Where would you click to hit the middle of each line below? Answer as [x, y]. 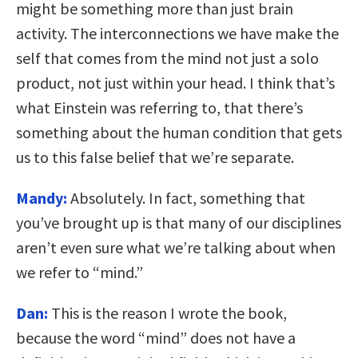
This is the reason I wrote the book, [167, 312]
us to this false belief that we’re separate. [155, 157]
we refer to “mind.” [80, 272]
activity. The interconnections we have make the [177, 33]
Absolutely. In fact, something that [186, 197]
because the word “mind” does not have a [156, 337]
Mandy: [42, 197]
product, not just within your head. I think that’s [175, 82]
